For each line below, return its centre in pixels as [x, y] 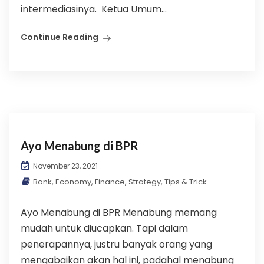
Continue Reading [60, 37]
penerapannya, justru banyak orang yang [116, 244]
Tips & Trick [186, 182]
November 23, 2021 [65, 166]
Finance [110, 182]
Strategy [145, 182]
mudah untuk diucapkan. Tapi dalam [104, 228]
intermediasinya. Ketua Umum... [94, 9]
